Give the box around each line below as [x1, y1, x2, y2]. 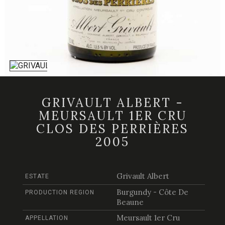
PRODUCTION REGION [25, 189, 94, 196]
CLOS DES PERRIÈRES [36, 121, 189, 137]
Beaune [116, 197, 144, 207]
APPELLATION [25, 214, 68, 222]
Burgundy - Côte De [116, 187, 188, 197]
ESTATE [25, 173, 49, 180]
